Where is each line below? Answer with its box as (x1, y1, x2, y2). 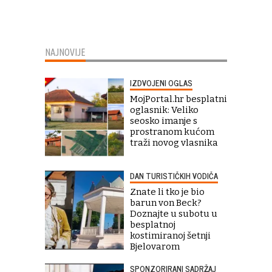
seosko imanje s (130, 115, 197, 127)
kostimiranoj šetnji (130, 230, 211, 242)
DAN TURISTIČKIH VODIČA (130, 169, 218, 183)
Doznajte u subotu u (130, 208, 217, 220)
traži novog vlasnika (130, 137, 218, 149)
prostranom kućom (130, 126, 214, 138)
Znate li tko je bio (130, 186, 205, 198)
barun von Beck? (130, 197, 202, 209)
